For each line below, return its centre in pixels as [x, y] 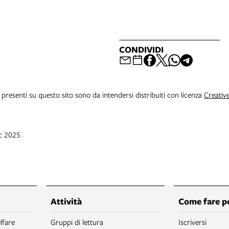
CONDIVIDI [141, 50]
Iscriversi [193, 222]
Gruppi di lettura [77, 222]
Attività [66, 201]
